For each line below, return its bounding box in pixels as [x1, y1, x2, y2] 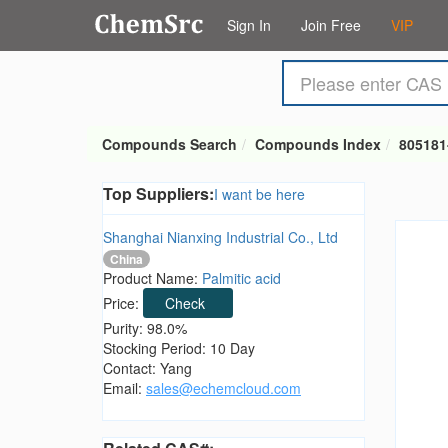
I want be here [214, 184, 305, 204]
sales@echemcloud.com [146, 378, 301, 399]
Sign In [227, 15, 271, 35]
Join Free [301, 15, 361, 35]
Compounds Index [255, 134, 381, 154]
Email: [103, 378, 146, 399]
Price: [103, 293, 143, 314]
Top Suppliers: [103, 182, 214, 205]
